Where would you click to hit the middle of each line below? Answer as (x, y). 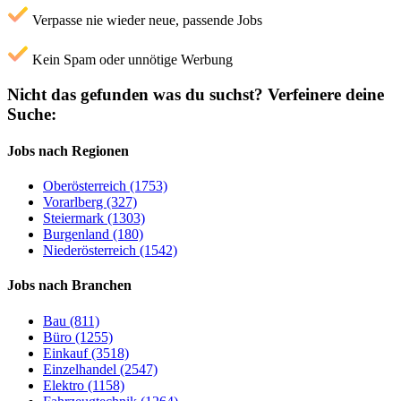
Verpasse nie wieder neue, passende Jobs (145, 20)
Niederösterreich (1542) (110, 251)
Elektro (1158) (84, 385)
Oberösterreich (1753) (105, 186)
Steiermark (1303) (94, 218)
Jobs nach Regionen (68, 150)
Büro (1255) (78, 337)
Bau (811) (71, 320)
